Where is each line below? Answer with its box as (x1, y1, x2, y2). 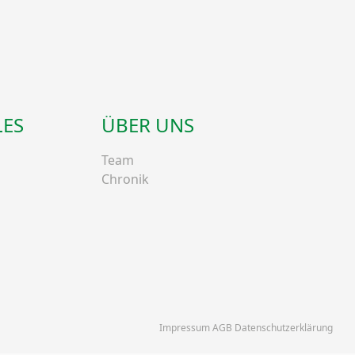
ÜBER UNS (101, 111, 194, 138)
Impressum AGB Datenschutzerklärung (159, 320, 333, 334)
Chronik (101, 170, 149, 188)
